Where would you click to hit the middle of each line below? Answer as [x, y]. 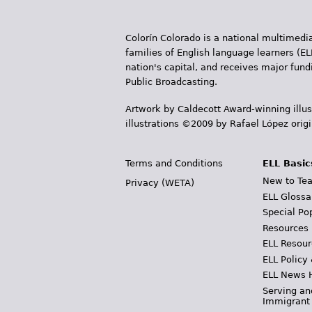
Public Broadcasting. [171, 81]
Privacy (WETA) [160, 182]
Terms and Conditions [174, 163]
